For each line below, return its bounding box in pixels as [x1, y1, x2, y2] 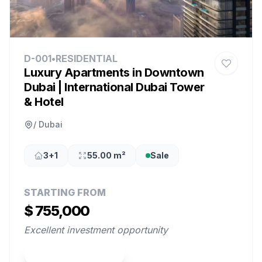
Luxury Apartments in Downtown [24, 65, 204, 80]
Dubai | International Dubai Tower [24, 80, 205, 94]
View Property [38, 247, 101, 259]
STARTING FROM [24, 187, 106, 198]
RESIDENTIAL [56, 53, 118, 64]
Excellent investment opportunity [24, 224, 168, 236]
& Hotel [24, 95, 64, 109]
